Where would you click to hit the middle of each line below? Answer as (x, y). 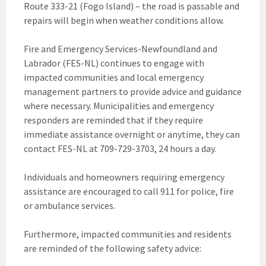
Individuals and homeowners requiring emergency (124, 177)
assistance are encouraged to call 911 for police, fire (129, 191)
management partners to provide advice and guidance (133, 91)
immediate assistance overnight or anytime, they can (132, 134)
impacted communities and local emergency (114, 77)
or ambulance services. (69, 205)
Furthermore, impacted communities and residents (128, 234)
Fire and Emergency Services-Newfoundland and (121, 48)
